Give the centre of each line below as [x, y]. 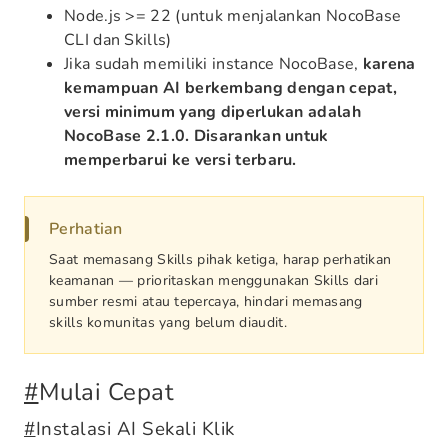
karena [389, 64]
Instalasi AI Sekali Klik [135, 429]
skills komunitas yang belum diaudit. [168, 322]
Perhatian [86, 229]
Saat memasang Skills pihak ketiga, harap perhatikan [220, 259]
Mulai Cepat [105, 392]
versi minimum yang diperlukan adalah [212, 112]
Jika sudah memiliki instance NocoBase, [213, 64]
